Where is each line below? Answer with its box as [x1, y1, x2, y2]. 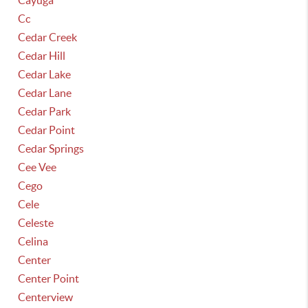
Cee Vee [18, 161, 57, 173]
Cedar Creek [18, 31, 78, 43]
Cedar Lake [18, 68, 71, 80]
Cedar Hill [18, 49, 66, 62]
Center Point [18, 272, 80, 285]
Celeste [18, 217, 54, 229]
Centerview [18, 291, 74, 303]
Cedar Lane [18, 87, 72, 99]
